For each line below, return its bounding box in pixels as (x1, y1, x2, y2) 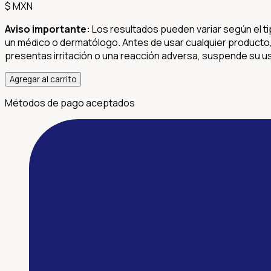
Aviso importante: (5, 22, 90, 36)
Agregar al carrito (10, 73, 76, 85)
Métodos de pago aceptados (5, 96, 135, 109)
